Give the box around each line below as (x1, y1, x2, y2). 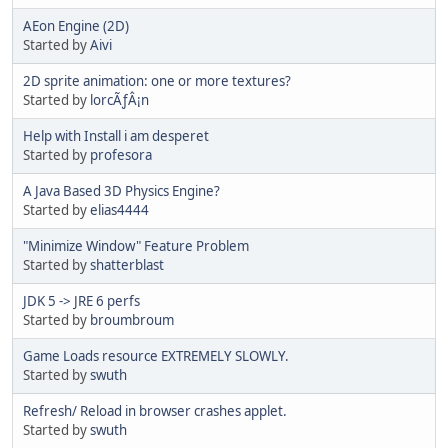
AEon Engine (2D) (23, 16, 129, 35)
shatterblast (90, 255, 164, 274)
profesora (90, 145, 152, 164)
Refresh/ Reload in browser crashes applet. (23, 401, 287, 420)
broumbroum (90, 310, 174, 329)
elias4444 (90, 200, 149, 219)
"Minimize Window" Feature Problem (23, 236, 249, 255)
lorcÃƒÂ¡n (90, 90, 149, 109)
